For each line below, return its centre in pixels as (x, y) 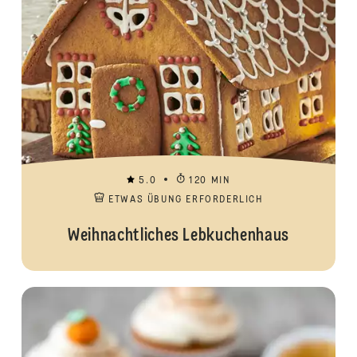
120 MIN (210, 181)
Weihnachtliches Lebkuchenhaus (178, 236)
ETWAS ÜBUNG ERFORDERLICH (186, 200)
